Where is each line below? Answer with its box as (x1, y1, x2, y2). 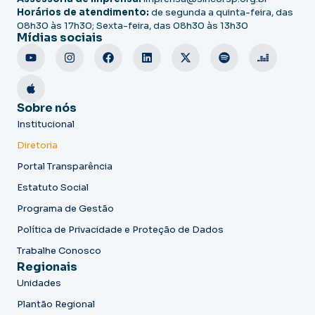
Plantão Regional (17, 297, 95, 310)
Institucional (17, 117, 75, 130)
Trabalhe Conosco (17, 244, 101, 257)
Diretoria (17, 139, 58, 151)
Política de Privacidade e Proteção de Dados (17, 223, 224, 236)
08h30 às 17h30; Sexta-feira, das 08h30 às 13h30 (17, 19, 248, 32)
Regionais (17, 259, 77, 274)
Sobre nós (17, 100, 77, 115)
